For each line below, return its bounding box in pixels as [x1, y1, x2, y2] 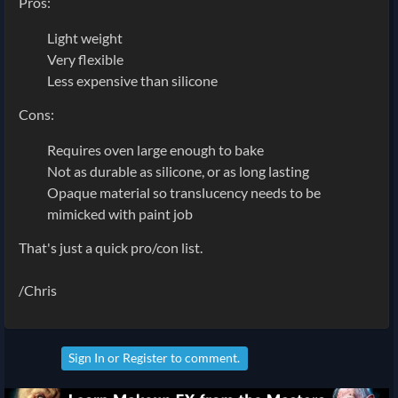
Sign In [68, 349, 106, 365]
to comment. [168, 349, 241, 365]
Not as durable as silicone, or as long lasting [47, 162, 309, 179]
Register [123, 349, 169, 365]
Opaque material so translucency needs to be [47, 183, 321, 201]
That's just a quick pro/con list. [19, 238, 203, 256]
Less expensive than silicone [47, 71, 218, 89]
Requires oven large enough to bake [47, 140, 264, 158]
